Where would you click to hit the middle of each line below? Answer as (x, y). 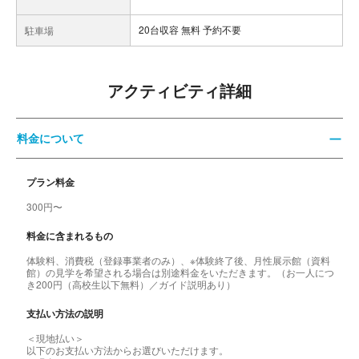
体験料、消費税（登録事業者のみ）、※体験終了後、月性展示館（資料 (178, 260)
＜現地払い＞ (55, 338)
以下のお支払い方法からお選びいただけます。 (127, 350)
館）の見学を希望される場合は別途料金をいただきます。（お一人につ (180, 272)
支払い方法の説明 (65, 313)
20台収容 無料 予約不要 (190, 29)
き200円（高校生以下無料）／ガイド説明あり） (131, 284)
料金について (50, 138)
